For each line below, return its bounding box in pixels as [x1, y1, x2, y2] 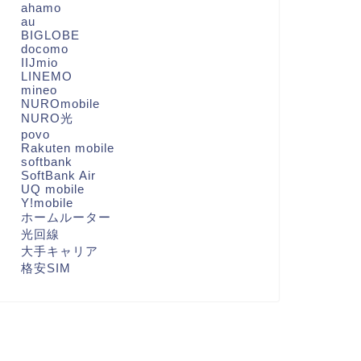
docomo [20, 42, 68, 56]
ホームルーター [20, 210, 111, 225]
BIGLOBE [20, 28, 80, 43]
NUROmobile [20, 97, 100, 111]
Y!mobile [20, 196, 73, 210]
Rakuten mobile [20, 141, 114, 156]
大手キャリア [20, 244, 98, 259]
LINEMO [20, 69, 73, 84]
